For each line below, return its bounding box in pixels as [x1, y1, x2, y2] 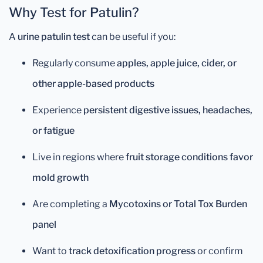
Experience [32, 104, 83, 116]
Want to [32, 245, 69, 257]
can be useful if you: [90, 31, 176, 42]
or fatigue [32, 125, 75, 136]
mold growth [32, 172, 89, 183]
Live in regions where [32, 151, 126, 163]
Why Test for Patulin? [9, 5, 139, 20]
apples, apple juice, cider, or [117, 58, 237, 69]
